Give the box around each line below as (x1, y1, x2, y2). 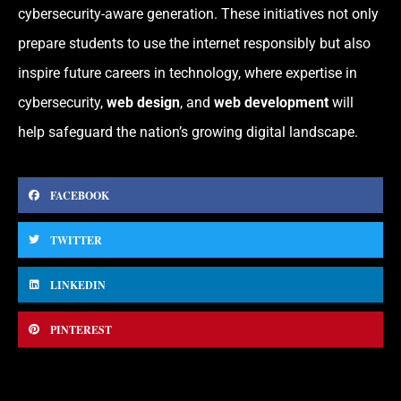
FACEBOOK (50, 187, 109, 203)
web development (214, 93, 328, 111)
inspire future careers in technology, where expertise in (18, 64, 357, 81)
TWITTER (50, 232, 102, 248)
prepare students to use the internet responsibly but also (18, 34, 371, 52)
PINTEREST (50, 321, 112, 337)
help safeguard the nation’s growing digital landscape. (18, 123, 358, 141)
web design (107, 93, 180, 111)
